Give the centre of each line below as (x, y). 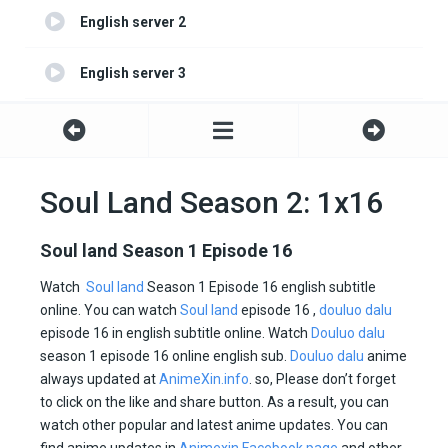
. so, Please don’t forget (322, 379)
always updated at (99, 379)
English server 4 (133, 124)
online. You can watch (110, 310)
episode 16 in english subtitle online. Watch (175, 333)
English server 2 (133, 22)
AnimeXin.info (204, 379)
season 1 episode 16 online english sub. (165, 356)
